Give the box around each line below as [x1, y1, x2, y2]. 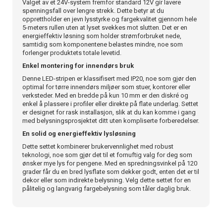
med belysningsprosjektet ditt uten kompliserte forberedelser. [22, 117, 199, 125]
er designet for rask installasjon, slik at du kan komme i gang [22, 109, 196, 116]
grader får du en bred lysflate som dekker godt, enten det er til [22, 168, 199, 176]
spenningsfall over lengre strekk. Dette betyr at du [22, 7, 164, 15]
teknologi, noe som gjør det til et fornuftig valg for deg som [22, 151, 192, 159]
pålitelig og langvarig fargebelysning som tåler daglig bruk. [22, 185, 191, 193]
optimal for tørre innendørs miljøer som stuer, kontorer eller [22, 83, 190, 91]
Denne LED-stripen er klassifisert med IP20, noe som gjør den [22, 75, 196, 83]
